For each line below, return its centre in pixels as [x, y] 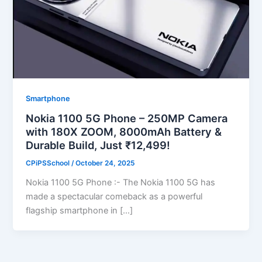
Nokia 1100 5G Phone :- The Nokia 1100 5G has [121, 183]
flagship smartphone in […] [80, 211]
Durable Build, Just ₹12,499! [98, 145]
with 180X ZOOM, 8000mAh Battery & [124, 132]
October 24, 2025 [105, 163]
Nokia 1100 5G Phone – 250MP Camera [127, 118]
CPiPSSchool [49, 163]
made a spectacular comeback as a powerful [114, 197]
